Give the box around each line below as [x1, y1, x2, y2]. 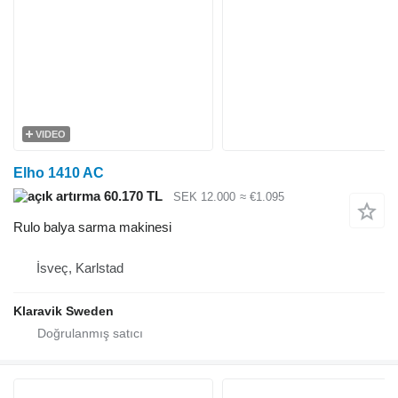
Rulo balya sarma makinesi [13, 219, 171, 235]
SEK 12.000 [173, 190, 235, 204]
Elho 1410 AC [13, 165, 104, 181]
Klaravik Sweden [13, 303, 114, 318]
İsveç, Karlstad [36, 259, 123, 275]
